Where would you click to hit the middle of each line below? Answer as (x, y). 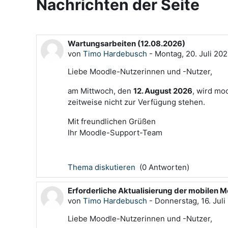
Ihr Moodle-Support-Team (115, 133)
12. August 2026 (163, 91)
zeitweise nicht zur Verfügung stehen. (136, 102)
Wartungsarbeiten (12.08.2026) (126, 44)
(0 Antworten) (163, 167)
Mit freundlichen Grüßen (112, 121)
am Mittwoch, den (101, 91)
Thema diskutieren (103, 167)
